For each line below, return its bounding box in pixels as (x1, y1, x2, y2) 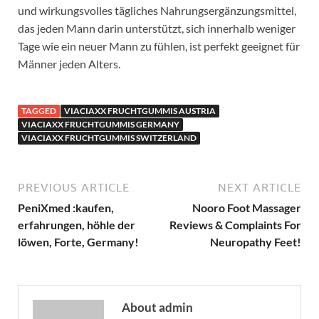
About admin (122, 299, 193, 315)
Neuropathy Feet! (210, 234, 301, 249)
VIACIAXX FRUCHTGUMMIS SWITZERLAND (21, 132, 197, 143)
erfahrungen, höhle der (18, 217, 135, 231)
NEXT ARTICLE (218, 180, 301, 194)
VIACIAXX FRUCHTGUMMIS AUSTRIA (64, 105, 216, 116)
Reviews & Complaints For (169, 217, 301, 231)
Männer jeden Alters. (18, 56, 120, 70)
